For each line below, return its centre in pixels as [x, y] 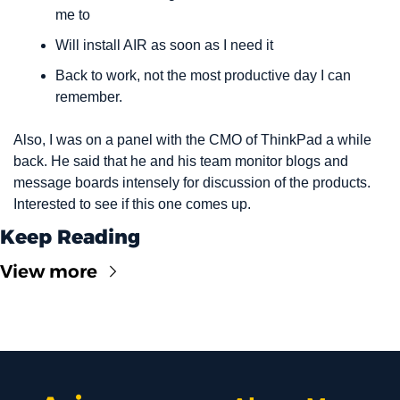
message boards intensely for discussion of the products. [192, 183]
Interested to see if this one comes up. [132, 204]
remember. [89, 97]
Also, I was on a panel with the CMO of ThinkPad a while [192, 140]
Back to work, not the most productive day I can [203, 75]
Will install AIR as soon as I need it [164, 45]
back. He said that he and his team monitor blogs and [181, 161]
